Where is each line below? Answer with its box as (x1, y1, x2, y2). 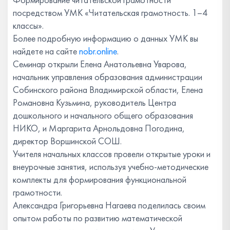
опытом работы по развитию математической (13, 212, 182, 224)
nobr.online (79, 45, 117, 57)
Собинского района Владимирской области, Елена (13, 83, 203, 95)
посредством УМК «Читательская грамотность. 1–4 (13, 6, 207, 18)
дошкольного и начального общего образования (13, 109, 193, 121)
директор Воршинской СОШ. (13, 135, 122, 147)
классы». (13, 19, 44, 31)
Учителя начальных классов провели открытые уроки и (13, 147, 210, 160)
